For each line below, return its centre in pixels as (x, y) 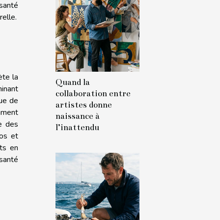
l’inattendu (77, 127)
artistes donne (84, 105)
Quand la (73, 82)
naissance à (77, 116)
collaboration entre (93, 94)
